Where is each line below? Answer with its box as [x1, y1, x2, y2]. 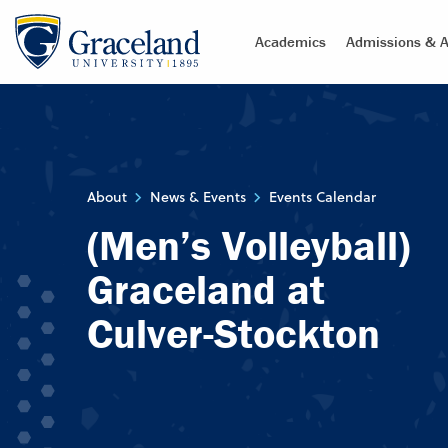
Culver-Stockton [87, 308, 380, 359]
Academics [255, 32, 326, 51]
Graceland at [87, 264, 325, 315]
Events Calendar [269, 187, 376, 207]
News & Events [150, 187, 246, 207]
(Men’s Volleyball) [87, 220, 410, 271]
